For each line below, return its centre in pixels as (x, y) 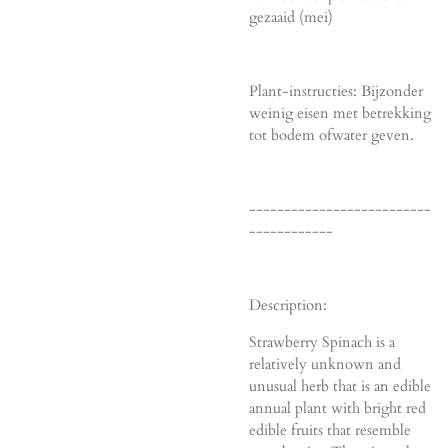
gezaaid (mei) (291, 16)
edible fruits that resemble (330, 429)
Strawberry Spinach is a (322, 341)
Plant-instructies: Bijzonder (336, 90)
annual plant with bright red (337, 407)
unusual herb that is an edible (340, 385)
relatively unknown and (325, 363)
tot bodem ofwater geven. (331, 134)
